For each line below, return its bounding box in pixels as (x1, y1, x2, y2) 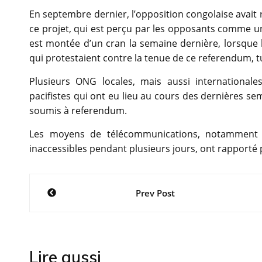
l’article (29, 223, 101, 250)
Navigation (29, 173, 137, 199)
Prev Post (135, 187, 175, 199)
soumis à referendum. (29, 104, 127, 118)
